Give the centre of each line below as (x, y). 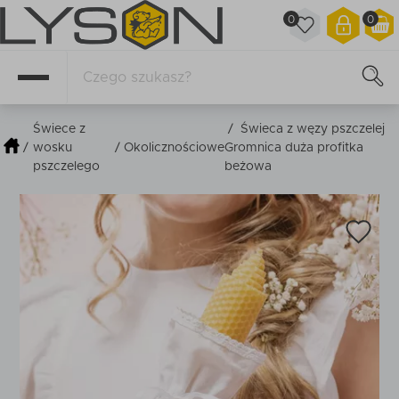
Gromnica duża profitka (294, 148)
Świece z (60, 129)
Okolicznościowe (175, 148)
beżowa (248, 167)
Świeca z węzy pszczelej (313, 129)
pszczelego (67, 167)
